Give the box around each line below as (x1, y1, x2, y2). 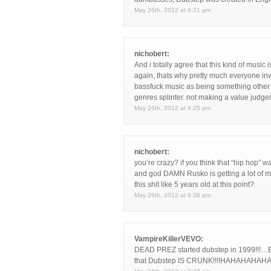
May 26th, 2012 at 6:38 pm (134, 192, 211, 198)
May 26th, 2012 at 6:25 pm (134, 105, 211, 111)
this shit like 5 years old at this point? (134, 180, 254, 189)
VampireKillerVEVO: (134, 235, 203, 243)
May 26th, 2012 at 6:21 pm (134, 7, 211, 13)
